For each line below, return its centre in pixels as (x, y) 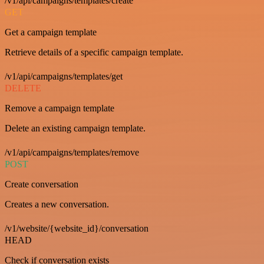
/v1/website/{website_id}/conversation (77, 228)
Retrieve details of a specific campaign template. (94, 52)
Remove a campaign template (60, 108)
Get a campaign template (51, 32)
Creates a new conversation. (57, 204)
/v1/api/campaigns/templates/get (64, 76)
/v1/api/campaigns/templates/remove (72, 152)
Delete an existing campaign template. (75, 128)
